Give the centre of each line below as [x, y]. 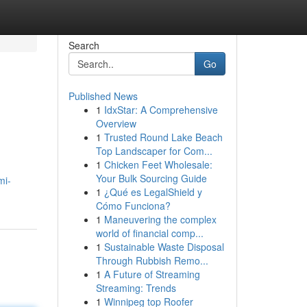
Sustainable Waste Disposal [164, 247]
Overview [116, 123]
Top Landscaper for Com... [154, 151]
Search [84, 45]
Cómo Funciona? [133, 206]
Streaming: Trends [136, 288]
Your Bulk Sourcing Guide [151, 178]
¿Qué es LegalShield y [153, 192]
